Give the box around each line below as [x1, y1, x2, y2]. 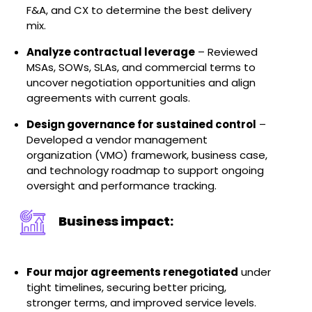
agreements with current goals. [26, 91, 191, 105]
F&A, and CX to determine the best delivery [26, 3, 252, 17]
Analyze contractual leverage [26, 45, 196, 59]
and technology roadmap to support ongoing [26, 163, 265, 178]
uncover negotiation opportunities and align [26, 75, 256, 90]
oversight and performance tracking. [26, 178, 217, 193]
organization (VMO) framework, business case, [26, 148, 268, 162]
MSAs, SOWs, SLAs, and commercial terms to [26, 60, 256, 75]
